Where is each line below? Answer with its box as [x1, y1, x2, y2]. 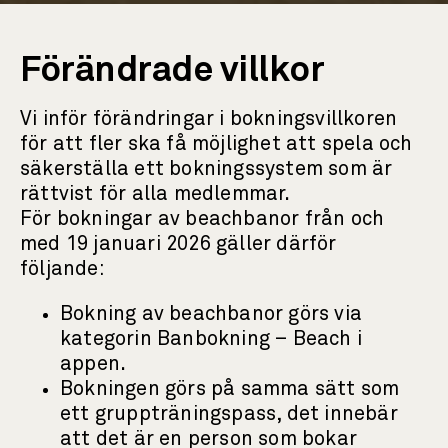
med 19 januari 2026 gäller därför [20, 234, 337, 254]
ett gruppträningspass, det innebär [60, 404, 398, 424]
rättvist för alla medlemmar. [20, 184, 296, 204]
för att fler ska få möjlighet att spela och [20, 134, 413, 154]
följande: [20, 259, 110, 279]
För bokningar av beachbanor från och [20, 209, 385, 229]
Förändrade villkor [20, 53, 325, 89]
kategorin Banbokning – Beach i [60, 329, 362, 349]
